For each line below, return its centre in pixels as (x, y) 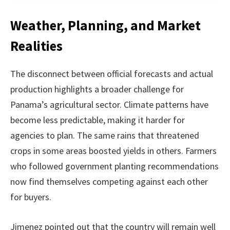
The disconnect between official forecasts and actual (112, 74)
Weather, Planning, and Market (106, 25)
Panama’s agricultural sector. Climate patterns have (109, 105)
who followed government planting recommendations (114, 166)
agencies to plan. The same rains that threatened (105, 136)
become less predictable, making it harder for (98, 120)
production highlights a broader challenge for (97, 89)
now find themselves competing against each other (109, 182)
